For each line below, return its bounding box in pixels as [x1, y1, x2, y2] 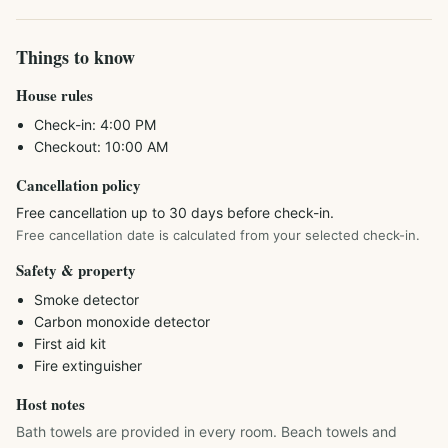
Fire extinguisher [34, 357, 142, 374]
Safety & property [16, 259, 136, 281]
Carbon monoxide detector [34, 313, 210, 330]
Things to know [16, 44, 135, 70]
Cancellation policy [16, 174, 141, 196]
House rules [16, 84, 93, 106]
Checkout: [34, 138, 105, 155]
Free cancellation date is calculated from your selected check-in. [16, 227, 420, 243]
